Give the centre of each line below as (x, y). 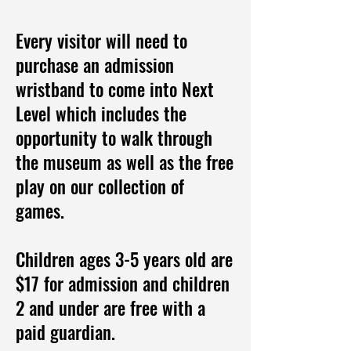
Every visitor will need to (101, 41)
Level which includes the (101, 114)
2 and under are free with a (110, 308)
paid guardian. (68, 332)
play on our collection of (100, 186)
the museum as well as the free (125, 162)
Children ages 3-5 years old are (124, 259)
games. (42, 211)
